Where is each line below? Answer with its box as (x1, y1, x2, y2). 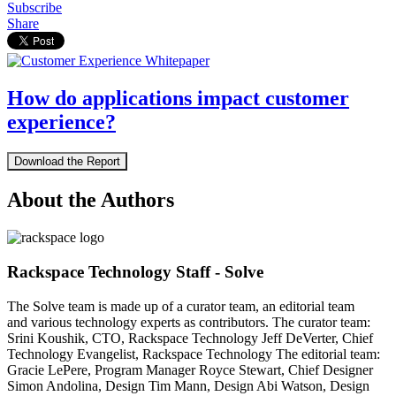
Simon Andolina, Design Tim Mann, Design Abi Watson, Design (7, 377, 369, 393)
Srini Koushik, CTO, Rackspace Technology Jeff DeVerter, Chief (7, 330, 373, 346)
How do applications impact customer (7, 87, 349, 110)
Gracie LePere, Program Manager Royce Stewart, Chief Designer (7, 362, 377, 377)
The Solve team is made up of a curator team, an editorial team (7, 298, 354, 314)
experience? (7, 110, 116, 134)
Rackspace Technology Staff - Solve (7, 262, 263, 281)
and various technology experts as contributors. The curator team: (7, 314, 370, 330)
